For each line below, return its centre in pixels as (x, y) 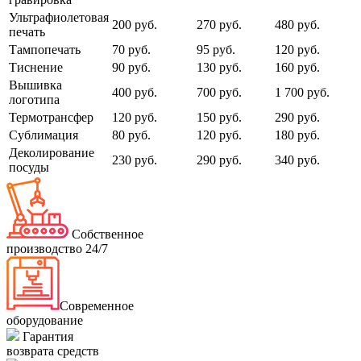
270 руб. (219, 25)
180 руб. (297, 135)
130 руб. (219, 68)
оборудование (45, 321)
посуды (29, 168)
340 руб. (297, 160)
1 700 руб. (302, 93)
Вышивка (35, 85)
